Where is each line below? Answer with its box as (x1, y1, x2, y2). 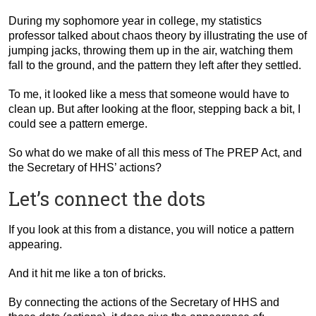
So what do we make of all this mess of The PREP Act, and (8, 146, 302, 159)
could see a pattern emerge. (8, 117, 147, 130)
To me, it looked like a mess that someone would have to (8, 87, 289, 100)
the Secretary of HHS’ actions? (8, 161, 162, 174)
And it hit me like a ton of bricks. (8, 267, 166, 279)
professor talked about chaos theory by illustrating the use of (8, 29, 307, 42)
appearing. (8, 238, 62, 250)
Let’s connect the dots (8, 186, 205, 211)
